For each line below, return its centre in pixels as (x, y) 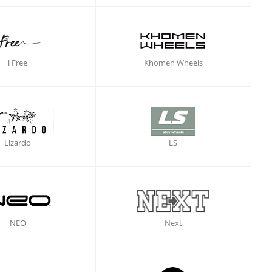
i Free (18, 63)
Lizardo (18, 143)
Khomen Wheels (173, 63)
